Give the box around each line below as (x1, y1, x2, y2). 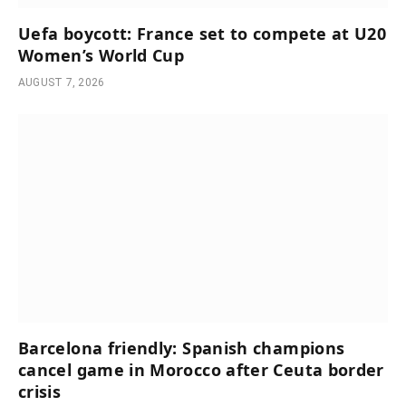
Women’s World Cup (18, 44, 185, 67)
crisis (18, 380, 62, 402)
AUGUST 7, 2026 (18, 76, 105, 90)
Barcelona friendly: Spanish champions (18, 336, 345, 359)
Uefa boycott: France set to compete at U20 (18, 23, 387, 45)
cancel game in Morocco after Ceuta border (18, 358, 384, 381)
